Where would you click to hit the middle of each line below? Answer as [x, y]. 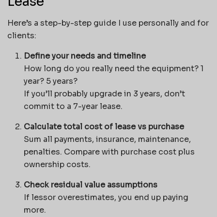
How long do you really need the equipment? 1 [114, 68]
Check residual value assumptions [91, 185]
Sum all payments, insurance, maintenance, [108, 139]
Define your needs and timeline [85, 56]
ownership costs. [57, 164]
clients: [22, 35]
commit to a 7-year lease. [73, 106]
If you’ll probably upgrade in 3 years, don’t [105, 93]
